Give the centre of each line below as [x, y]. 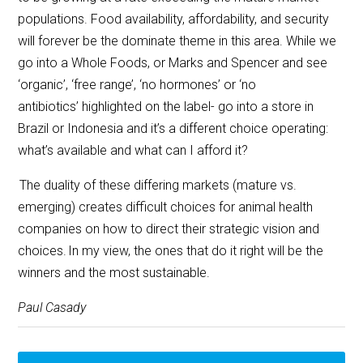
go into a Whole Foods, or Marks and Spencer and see [173, 63]
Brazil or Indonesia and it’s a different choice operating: [173, 129]
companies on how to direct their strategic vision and [169, 229]
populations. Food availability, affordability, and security [174, 19]
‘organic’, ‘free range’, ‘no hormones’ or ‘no [137, 85]
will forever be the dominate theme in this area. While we [177, 41]
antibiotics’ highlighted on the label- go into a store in [166, 107]
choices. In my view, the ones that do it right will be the [171, 251]
